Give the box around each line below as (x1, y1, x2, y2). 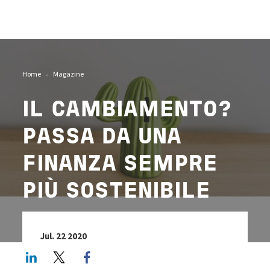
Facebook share (105, 247, 175, 261)
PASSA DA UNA (22, 127, 182, 148)
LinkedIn (49, 247, 88, 261)
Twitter (77, 247, 111, 261)
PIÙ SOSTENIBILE (22, 181, 211, 202)
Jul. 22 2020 (40, 230, 87, 242)
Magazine (53, 69, 84, 78)
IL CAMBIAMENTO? (22, 100, 233, 121)
